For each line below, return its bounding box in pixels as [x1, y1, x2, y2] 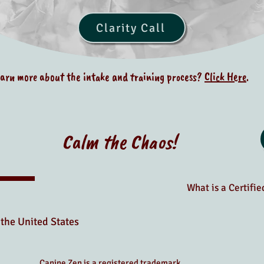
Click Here [204, 70, 246, 84]
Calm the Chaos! [62, 128, 177, 155]
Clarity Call [95, 20, 166, 35]
